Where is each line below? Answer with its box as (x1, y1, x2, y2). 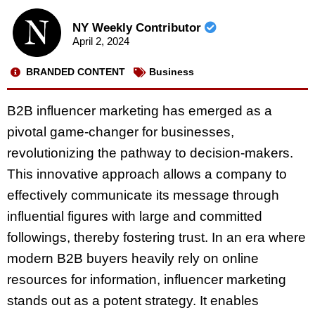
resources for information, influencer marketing (7, 271, 286, 287)
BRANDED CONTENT (26, 66, 125, 78)
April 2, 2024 (72, 35, 129, 48)
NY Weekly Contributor (72, 21, 205, 35)
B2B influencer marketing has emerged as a (7, 103, 272, 118)
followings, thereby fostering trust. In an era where (7, 229, 306, 245)
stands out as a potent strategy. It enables (7, 292, 259, 308)
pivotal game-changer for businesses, (7, 124, 234, 139)
